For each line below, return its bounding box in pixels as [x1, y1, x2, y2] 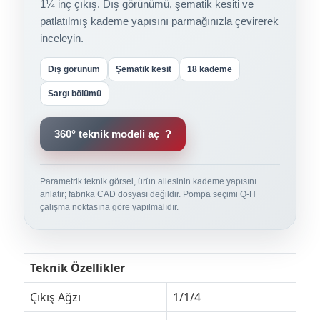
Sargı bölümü [48, 88, 101, 99]
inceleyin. [40, 31, 84, 44]
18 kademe [187, 64, 232, 74]
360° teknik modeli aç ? [54, 127, 171, 140]
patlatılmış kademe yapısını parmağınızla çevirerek [40, 14, 279, 27]
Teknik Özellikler [30, 259, 125, 276]
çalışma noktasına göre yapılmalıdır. [40, 201, 179, 212]
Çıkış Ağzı [30, 289, 81, 305]
